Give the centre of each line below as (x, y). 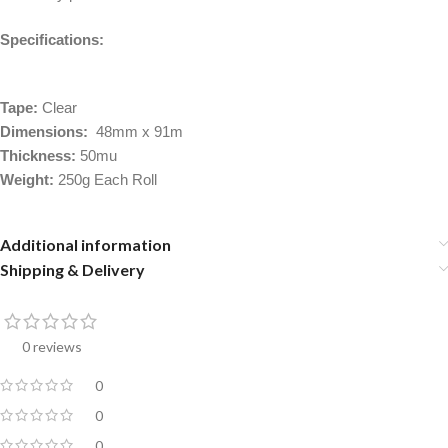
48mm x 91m (135, 131)
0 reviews (51, 346)
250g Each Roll (105, 179)
